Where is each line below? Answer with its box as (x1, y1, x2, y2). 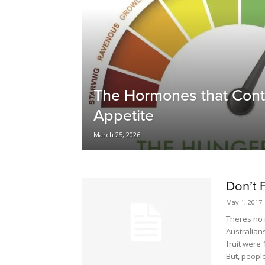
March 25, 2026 (93, 130, 140, 139)
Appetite (93, 104, 154, 126)
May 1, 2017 (226, 198, 262, 206)
